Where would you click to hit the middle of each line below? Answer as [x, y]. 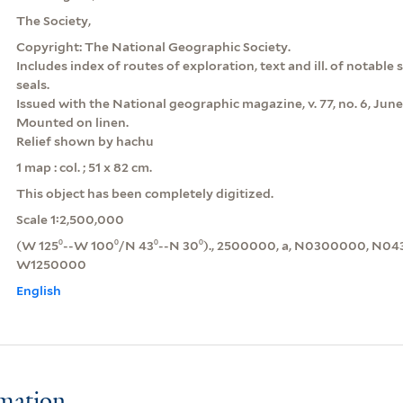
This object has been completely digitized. [144, 193]
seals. [32, 84]
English [38, 290]
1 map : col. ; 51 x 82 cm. [84, 167]
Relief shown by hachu [85, 141]
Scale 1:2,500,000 [70, 219]
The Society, [53, 20]
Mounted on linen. [72, 122]
